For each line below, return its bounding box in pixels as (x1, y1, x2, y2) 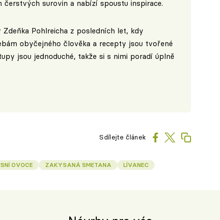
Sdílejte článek (99, 133, 146, 141)
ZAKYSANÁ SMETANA (45, 161, 111, 169)
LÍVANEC (123, 161, 149, 169)
